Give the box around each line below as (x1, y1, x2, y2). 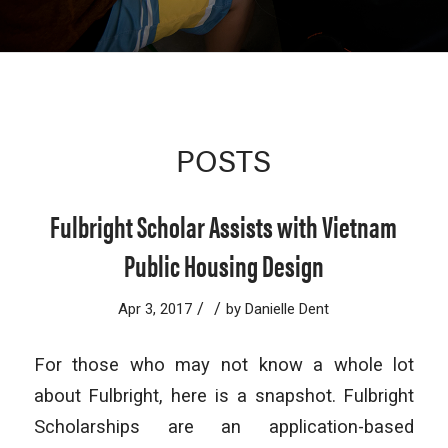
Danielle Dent (245, 300, 330, 318)
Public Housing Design (123, 243, 324, 286)
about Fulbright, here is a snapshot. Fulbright (33, 384, 415, 406)
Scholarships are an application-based (33, 415, 415, 437)
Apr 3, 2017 (118, 300, 193, 318)
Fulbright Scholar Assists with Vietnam (50, 204, 398, 247)
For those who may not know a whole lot (33, 353, 415, 375)
